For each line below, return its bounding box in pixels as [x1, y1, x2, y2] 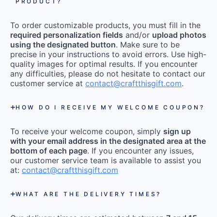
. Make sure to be [116, 40, 180, 50]
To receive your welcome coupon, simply [10, 126, 163, 137]
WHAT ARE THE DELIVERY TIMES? [15, 190, 162, 198]
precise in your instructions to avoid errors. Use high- [10, 49, 206, 60]
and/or [123, 30, 152, 40]
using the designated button [10, 40, 116, 50]
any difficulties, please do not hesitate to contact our [10, 69, 205, 79]
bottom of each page [10, 146, 87, 156]
